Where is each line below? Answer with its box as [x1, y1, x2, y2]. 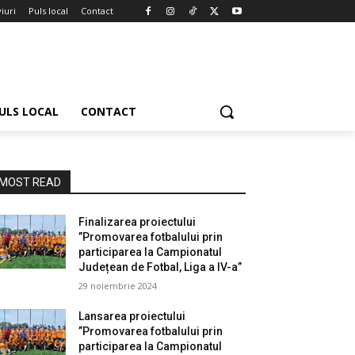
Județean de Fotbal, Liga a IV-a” [78, 260, 242, 273]
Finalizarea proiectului [78, 215, 197, 228]
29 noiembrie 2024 [78, 279, 158, 292]
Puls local [29, 5, 68, 17]
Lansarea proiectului [78, 309, 186, 323]
